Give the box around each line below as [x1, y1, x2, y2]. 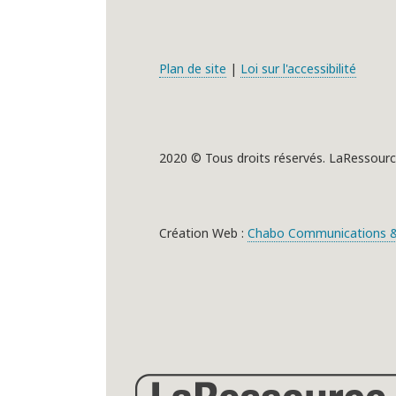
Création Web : [159, 225, 247, 242]
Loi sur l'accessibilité [240, 60, 356, 78]
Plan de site [159, 60, 226, 78]
